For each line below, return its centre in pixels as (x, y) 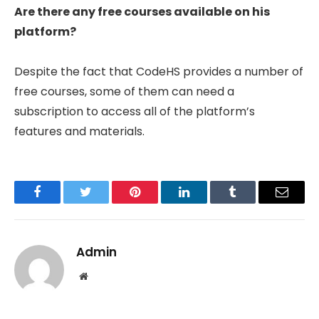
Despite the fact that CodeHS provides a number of (159, 71)
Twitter (104, 203)
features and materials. (79, 131)
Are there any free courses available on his (142, 11)
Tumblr (251, 203)
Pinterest (157, 203)
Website (103, 275)
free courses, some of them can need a (124, 91)
